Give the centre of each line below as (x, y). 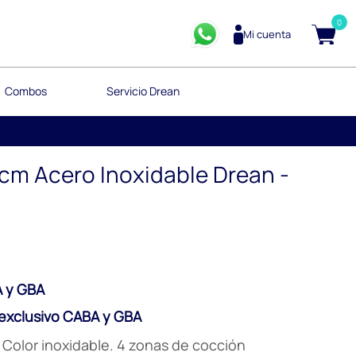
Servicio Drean (143, 91)
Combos (25, 91)
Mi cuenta (267, 34)
